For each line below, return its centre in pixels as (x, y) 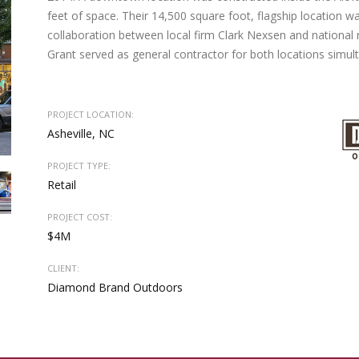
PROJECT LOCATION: (91, 114)
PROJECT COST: (80, 217)
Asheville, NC (81, 133)
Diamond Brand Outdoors (115, 287)
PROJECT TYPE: (79, 165)
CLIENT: (63, 268)
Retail (62, 185)
